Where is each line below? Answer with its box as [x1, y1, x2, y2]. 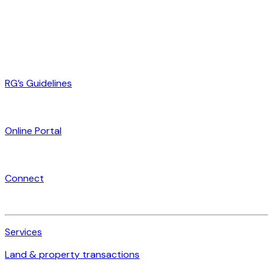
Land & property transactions [5, 247, 140, 261]
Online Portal [5, 124, 62, 137]
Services [5, 225, 42, 238]
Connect [5, 171, 44, 185]
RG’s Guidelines [5, 76, 72, 90]
